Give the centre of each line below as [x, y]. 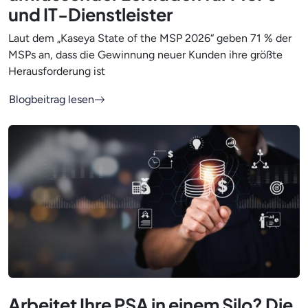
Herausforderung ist [57, 71]
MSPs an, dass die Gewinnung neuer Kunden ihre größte [145, 55]
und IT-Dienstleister [90, 15]
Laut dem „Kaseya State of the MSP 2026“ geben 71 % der [150, 38]
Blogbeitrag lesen [52, 100]
